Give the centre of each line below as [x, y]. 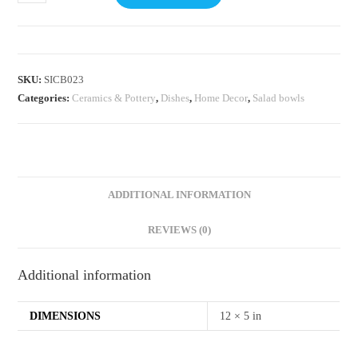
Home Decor [221, 97]
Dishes [175, 97]
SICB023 [64, 79]
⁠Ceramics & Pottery [114, 97]
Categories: [45, 97]
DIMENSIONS [66, 316]
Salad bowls [279, 97]
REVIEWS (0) [179, 230]
